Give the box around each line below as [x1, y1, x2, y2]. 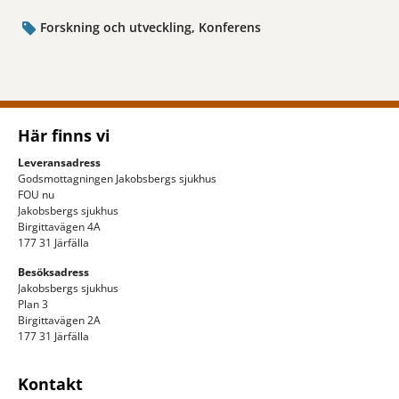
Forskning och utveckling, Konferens [40, 19, 262, 37]
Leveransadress [18, 154, 101, 170]
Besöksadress [18, 264, 89, 280]
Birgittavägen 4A [18, 218, 101, 234]
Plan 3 [18, 296, 48, 312]
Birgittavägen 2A [18, 312, 101, 328]
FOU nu [18, 186, 54, 202]
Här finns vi [18, 124, 110, 146]
